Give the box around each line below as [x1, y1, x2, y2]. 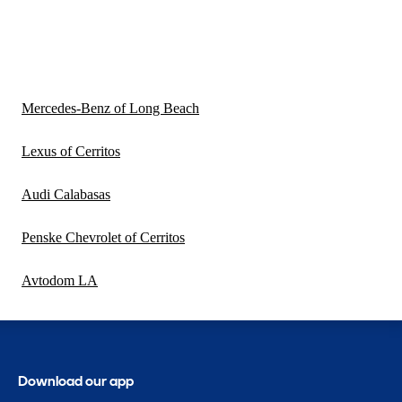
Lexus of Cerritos [22, 143, 120, 159]
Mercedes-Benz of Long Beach [22, 100, 199, 116]
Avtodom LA [22, 272, 98, 288]
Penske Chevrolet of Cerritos [22, 229, 185, 245]
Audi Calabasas [22, 186, 110, 202]
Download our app [18, 371, 135, 389]
